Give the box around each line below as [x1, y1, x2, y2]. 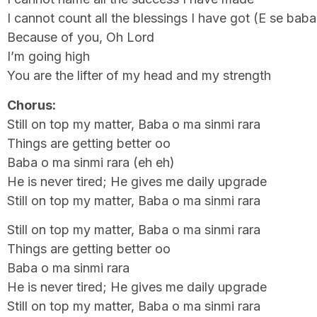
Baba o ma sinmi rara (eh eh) [7, 154, 175, 170]
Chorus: [7, 97, 56, 113]
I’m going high [7, 49, 90, 64]
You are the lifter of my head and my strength [7, 68, 271, 83]
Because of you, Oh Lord [7, 30, 154, 45]
